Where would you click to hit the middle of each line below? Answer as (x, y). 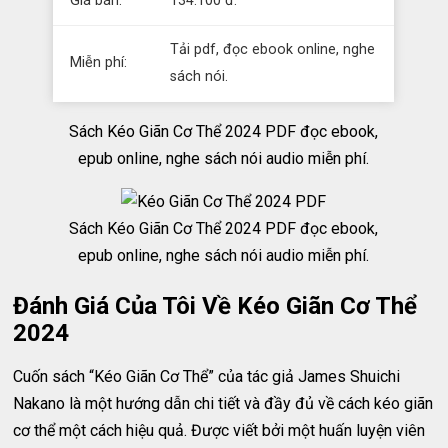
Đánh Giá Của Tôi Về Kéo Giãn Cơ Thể (215, 306)
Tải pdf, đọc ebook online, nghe (273, 49)
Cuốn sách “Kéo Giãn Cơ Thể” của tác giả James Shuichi (207, 376)
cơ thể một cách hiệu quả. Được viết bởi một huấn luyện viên (219, 430)
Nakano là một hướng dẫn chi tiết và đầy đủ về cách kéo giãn (223, 403)
